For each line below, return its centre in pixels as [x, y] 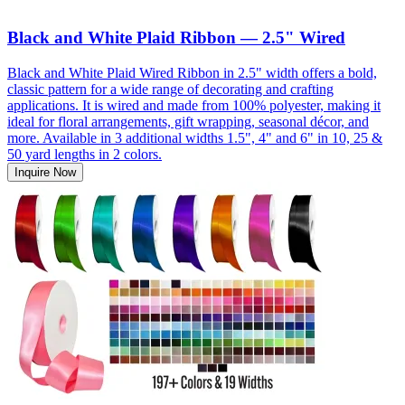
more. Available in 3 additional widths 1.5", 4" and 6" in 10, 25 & [195, 137]
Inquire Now [45, 172]
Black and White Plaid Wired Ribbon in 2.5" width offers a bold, [192, 72]
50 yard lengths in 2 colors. [85, 154]
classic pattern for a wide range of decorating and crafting [170, 89]
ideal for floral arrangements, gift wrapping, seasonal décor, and [188, 121]
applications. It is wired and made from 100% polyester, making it [194, 105]
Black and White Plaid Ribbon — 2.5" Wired [176, 37]
